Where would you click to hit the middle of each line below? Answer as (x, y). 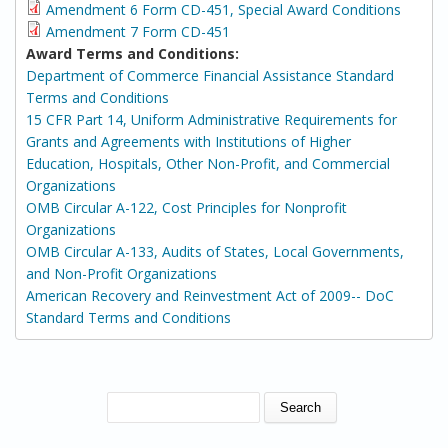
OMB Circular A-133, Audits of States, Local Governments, (215, 251)
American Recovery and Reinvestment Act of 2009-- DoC (210, 295)
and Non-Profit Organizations (121, 273)
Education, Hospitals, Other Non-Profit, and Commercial (208, 163)
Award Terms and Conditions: (134, 53)
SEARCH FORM (72, 400)
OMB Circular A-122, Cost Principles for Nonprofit (186, 207)
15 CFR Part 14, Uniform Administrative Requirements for (211, 119)
